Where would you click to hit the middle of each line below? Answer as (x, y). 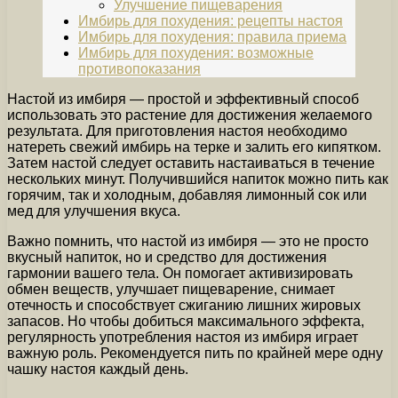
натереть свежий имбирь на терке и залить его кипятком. (194, 147)
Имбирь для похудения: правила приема (212, 37)
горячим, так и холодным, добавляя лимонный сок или (187, 195)
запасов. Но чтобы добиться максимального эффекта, (186, 322)
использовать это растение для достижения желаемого (190, 115)
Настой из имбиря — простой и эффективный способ (183, 99)
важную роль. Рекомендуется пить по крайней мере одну (195, 354)
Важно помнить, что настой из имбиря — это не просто (188, 242)
